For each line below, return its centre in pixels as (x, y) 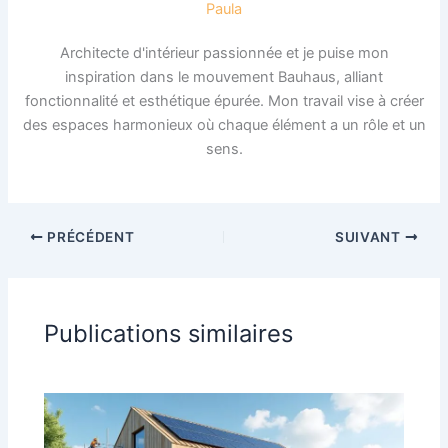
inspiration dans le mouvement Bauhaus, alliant (224, 77)
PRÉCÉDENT (89, 236)
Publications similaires (169, 333)
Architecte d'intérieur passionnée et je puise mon (224, 53)
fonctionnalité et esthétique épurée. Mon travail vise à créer (224, 101)
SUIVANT (370, 236)
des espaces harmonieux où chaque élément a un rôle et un (224, 125)
